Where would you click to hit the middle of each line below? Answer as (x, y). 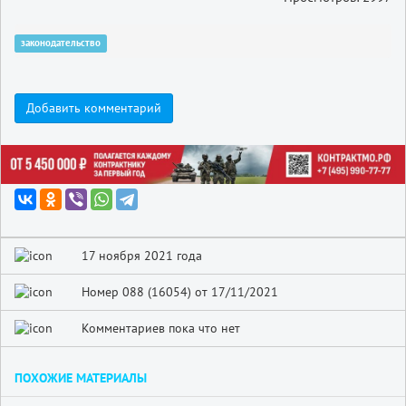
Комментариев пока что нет (161, 329)
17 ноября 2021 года (142, 256)
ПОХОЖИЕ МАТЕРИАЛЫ (81, 378)
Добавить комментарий (94, 108)
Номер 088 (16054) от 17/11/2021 (180, 292)
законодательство (60, 43)
